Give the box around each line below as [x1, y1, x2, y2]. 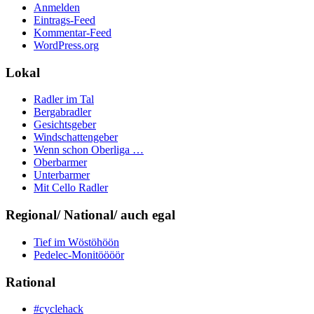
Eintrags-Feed [34, 14, 95, 26]
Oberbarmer [34, 156, 87, 169]
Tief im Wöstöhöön [34, 235, 119, 248]
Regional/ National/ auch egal [6, 207, 175, 223]
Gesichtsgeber [34, 118, 96, 131]
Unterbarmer [34, 169, 90, 182]
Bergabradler [34, 106, 91, 118]
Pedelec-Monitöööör [34, 248, 124, 261]
